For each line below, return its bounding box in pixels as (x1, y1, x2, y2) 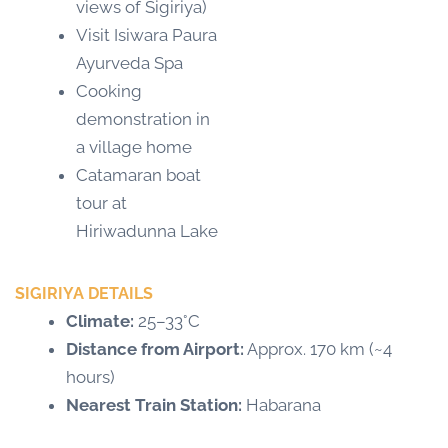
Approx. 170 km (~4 (244, 338, 392, 359)
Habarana (242, 394, 321, 415)
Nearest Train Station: (66, 394, 242, 415)
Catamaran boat (76, 165, 201, 186)
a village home (76, 137, 192, 158)
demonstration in (76, 109, 210, 130)
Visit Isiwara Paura (76, 25, 217, 46)
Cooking (76, 81, 142, 102)
